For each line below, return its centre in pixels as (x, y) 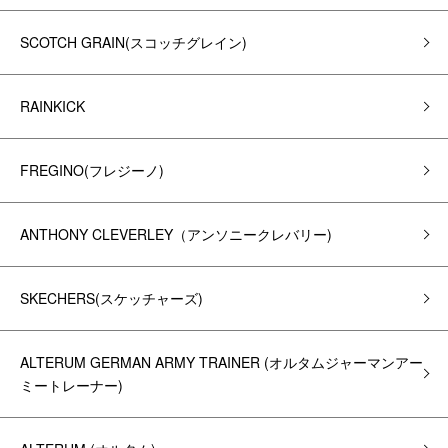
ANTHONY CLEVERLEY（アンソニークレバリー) (176, 234)
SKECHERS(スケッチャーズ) (111, 298)
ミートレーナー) (71, 385)
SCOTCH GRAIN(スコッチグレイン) (133, 42)
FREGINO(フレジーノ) (92, 170)
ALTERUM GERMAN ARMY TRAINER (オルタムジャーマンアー (221, 362)
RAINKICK (52, 106)
